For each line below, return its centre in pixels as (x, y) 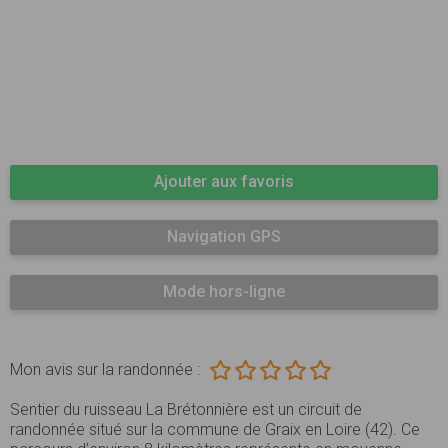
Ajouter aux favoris (224, 182)
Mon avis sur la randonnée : (105, 370)
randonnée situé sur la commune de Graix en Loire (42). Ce (215, 430)
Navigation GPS (224, 237)
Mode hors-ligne (224, 292)
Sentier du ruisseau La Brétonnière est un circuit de (186, 410)
